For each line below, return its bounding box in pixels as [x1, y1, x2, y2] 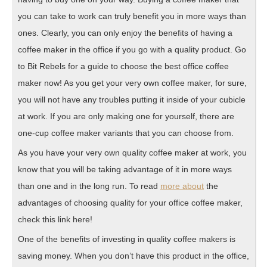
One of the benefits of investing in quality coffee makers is [18, 234, 235, 244]
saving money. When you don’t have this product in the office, [18, 250, 249, 260]
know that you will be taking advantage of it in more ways [18, 164, 232, 174]
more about [160, 181, 204, 191]
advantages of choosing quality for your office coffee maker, [18, 197, 243, 207]
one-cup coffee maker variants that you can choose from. [18, 128, 234, 138]
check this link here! [18, 214, 92, 224]
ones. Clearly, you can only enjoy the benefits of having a [18, 27, 232, 38]
